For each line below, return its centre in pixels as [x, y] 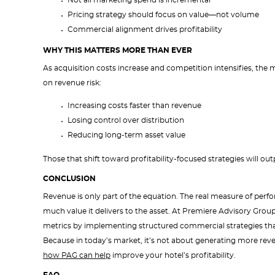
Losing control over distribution [126, 120]
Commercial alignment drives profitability [145, 29]
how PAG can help [77, 255]
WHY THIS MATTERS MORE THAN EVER [118, 50]
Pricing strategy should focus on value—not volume [163, 15]
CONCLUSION [69, 179]
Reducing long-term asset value [126, 135]
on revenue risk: [72, 83]
